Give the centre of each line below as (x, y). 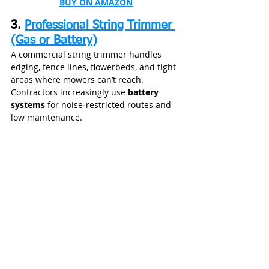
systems (28, 105)
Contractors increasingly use (69, 92)
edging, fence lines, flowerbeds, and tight (95, 67)
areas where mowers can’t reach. (78, 80)
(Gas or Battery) (54, 41)
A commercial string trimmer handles (87, 55)
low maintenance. (47, 118)
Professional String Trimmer (100, 26)
